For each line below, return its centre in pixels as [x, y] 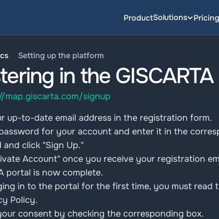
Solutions [170, 17]
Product [138, 18]
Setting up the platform [61, 55]
